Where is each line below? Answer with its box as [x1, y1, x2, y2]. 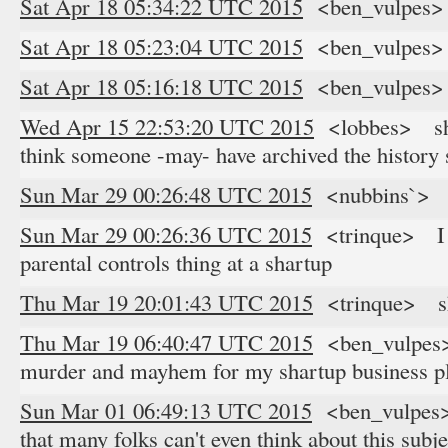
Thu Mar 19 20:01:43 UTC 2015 [20, 287, 313, 317]
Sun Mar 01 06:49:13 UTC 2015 [20, 395, 312, 425]
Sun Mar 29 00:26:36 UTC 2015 [20, 219, 312, 249]
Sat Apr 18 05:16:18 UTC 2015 [20, 71, 303, 101]
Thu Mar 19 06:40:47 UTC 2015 [20, 327, 313, 357]
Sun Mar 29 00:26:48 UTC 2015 [20, 179, 312, 209]
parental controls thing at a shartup [20, 247, 332, 277]
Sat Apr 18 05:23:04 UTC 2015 [20, 31, 303, 61]
